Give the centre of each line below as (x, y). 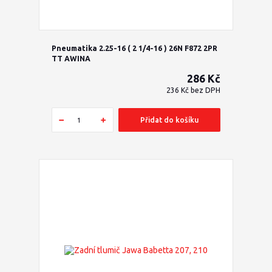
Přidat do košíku (169, 120)
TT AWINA (71, 59)
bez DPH (205, 90)
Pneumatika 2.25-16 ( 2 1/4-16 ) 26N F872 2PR (134, 49)
